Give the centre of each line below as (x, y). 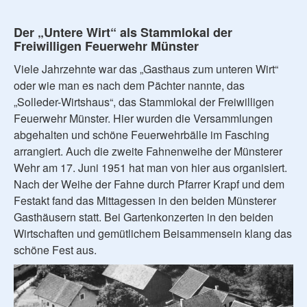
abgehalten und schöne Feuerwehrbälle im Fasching (142, 134)
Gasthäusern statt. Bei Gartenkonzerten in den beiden (144, 217)
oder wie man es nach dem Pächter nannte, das (129, 85)
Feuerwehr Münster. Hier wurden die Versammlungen (143, 118)
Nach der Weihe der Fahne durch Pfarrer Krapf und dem (149, 184)
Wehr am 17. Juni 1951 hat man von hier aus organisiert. (150, 167)
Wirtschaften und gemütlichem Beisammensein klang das (153, 233)
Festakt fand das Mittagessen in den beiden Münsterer (145, 200)
